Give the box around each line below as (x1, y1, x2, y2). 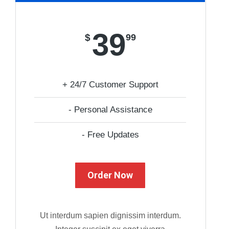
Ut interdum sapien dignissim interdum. (39, 211, 181, 220)
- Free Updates (81, 130, 139, 140)
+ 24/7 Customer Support (62, 80, 158, 89)
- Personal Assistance (68, 105, 152, 114)
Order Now (87, 170, 133, 180)
